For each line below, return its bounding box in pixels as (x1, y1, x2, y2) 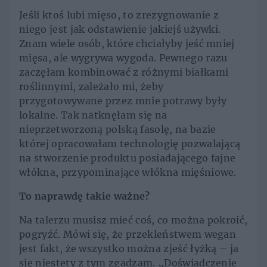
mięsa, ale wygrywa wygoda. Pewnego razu (19, 52, 228, 64)
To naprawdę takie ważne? (19, 190, 150, 203)
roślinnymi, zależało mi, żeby (19, 80, 164, 93)
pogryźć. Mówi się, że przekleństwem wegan (19, 228, 237, 241)
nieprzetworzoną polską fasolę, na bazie (19, 123, 216, 136)
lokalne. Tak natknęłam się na (19, 109, 167, 122)
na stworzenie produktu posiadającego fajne (19, 152, 236, 164)
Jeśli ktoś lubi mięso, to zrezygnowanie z (19, 9, 219, 21)
